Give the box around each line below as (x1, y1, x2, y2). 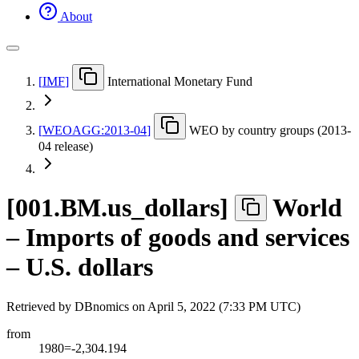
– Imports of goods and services (6, 223, 349, 252)
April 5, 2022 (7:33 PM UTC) (147, 299, 301, 313)
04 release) (38, 139, 93, 153)
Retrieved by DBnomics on (6, 299, 147, 313)
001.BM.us (15, 193, 131, 223)
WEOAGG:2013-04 (42, 123, 147, 137)
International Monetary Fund (107, 74, 252, 88)
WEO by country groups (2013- (189, 123, 351, 137)
